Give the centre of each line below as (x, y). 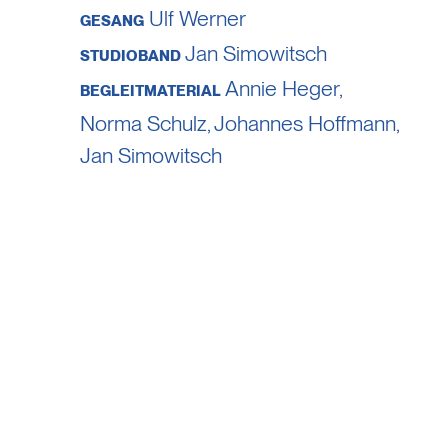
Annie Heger (282, 87)
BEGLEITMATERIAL (151, 90)
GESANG (112, 20)
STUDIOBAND (131, 55)
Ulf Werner (198, 17)
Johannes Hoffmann (305, 122)
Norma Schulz (144, 122)
